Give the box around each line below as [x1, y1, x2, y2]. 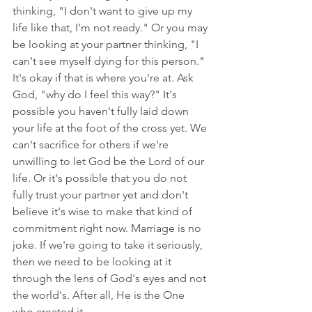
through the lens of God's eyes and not [13, 271, 209, 285]
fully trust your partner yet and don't [13, 187, 191, 201]
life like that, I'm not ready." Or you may [13, 20, 210, 34]
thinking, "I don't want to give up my [13, 3, 195, 17]
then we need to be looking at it [13, 254, 174, 268]
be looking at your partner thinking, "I [13, 37, 201, 51]
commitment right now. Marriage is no [13, 221, 204, 235]
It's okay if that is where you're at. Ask [13, 70, 196, 84]
